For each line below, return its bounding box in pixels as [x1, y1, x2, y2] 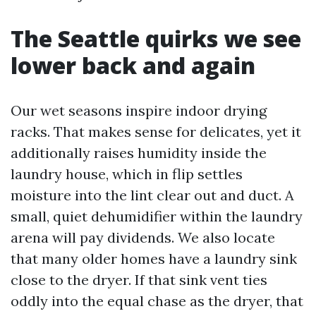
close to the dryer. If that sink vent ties [11, 271, 267, 288]
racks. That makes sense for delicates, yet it [11, 123, 301, 140]
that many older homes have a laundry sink [11, 250, 297, 267]
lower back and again [11, 50, 255, 80]
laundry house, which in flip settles [11, 165, 243, 183]
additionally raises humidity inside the [11, 144, 267, 162]
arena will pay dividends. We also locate [11, 229, 275, 246]
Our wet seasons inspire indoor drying [11, 102, 267, 119]
